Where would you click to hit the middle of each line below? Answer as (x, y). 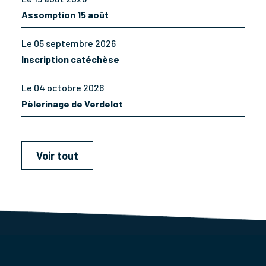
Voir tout (57, 156)
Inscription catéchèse (70, 59)
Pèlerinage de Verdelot (72, 104)
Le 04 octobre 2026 (63, 88)
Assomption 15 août (65, 15)
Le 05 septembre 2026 (69, 43)
